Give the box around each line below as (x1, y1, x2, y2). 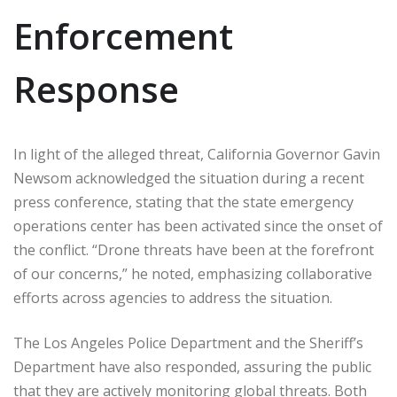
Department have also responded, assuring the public (13, 356, 371, 377)
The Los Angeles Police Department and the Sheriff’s (13, 332, 363, 353)
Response (13, 64, 179, 113)
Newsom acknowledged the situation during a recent (13, 167, 364, 188)
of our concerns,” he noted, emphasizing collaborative (13, 263, 372, 284)
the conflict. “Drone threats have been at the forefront (13, 239, 374, 260)
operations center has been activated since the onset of (13, 215, 383, 236)
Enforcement (13, 11, 233, 60)
